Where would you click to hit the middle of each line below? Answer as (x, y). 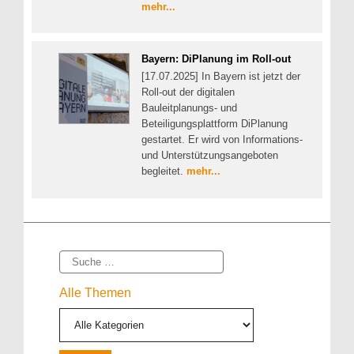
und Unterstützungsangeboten (210, 156)
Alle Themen (95, 292)
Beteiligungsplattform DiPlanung (215, 124)
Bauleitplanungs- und (189, 108)
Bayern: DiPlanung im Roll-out (216, 59)
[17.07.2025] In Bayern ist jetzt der (221, 77)
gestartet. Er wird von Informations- (222, 140)
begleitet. (164, 171)
